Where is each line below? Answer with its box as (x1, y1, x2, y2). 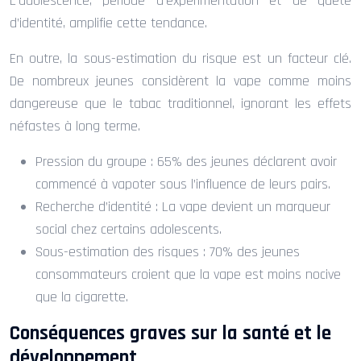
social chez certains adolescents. (35, 219, 222, 239)
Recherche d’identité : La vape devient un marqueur (35, 197, 330, 216)
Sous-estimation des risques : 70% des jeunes (35, 242, 300, 261)
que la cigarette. (35, 287, 128, 306)
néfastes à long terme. (10, 116, 140, 135)
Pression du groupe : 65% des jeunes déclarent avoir (35, 151, 337, 171)
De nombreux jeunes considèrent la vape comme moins (10, 71, 351, 90)
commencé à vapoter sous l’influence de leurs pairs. (35, 174, 330, 193)
